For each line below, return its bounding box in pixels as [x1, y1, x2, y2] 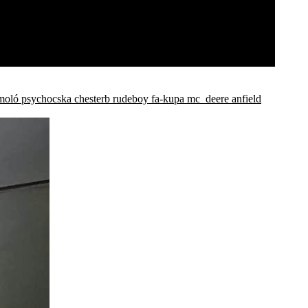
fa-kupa [151, 92, 184, 104]
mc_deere [187, 92, 229, 104]
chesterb [74, 92, 110, 104]
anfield [232, 92, 261, 104]
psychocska [21, 92, 71, 104]
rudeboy [113, 92, 148, 104]
